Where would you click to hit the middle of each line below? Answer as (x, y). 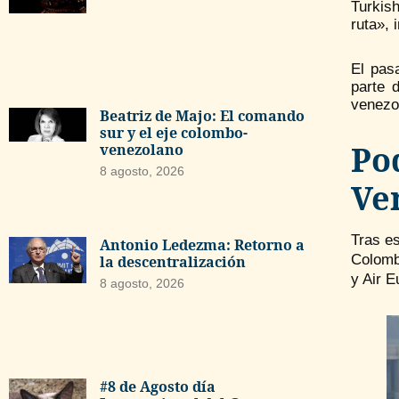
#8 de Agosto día (157, 386)
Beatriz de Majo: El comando (202, 116)
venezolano (141, 150)
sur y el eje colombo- (173, 133)
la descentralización (172, 262)
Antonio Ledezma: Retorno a (202, 245)
